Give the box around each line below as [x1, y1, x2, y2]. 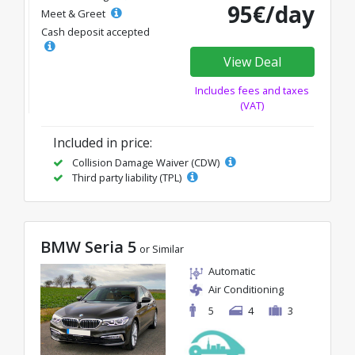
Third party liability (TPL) [70, 170, 184, 185]
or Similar [139, 242, 184, 256]
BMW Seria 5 [40, 236, 136, 258]
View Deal [223, 53, 281, 71]
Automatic [208, 264, 255, 278]
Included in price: [53, 134, 152, 151]
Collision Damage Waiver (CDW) [70, 155, 222, 170]
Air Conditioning [208, 282, 284, 296]
